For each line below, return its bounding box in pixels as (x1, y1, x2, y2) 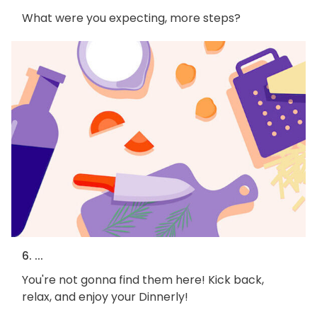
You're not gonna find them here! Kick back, (22, 272, 264, 289)
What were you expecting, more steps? (22, 9, 241, 26)
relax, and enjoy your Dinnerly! (22, 289, 188, 306)
